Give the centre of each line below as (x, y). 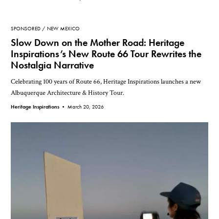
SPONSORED (26, 29)
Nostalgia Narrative (53, 66)
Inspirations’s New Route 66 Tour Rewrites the (106, 54)
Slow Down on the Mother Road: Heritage (98, 43)
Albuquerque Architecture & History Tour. (68, 93)
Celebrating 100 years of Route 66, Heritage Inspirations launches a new (106, 82)
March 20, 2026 (86, 107)
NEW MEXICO (64, 29)
